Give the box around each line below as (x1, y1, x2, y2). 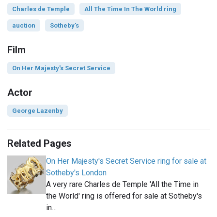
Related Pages (7, 138, 72, 150)
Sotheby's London (46, 168, 107, 178)
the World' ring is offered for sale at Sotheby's (46, 191, 202, 201)
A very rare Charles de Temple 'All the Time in (46, 180, 199, 189)
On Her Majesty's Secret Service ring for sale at (46, 156, 206, 166)
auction (12, 22, 35, 30)
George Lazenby (12, 107, 63, 115)
